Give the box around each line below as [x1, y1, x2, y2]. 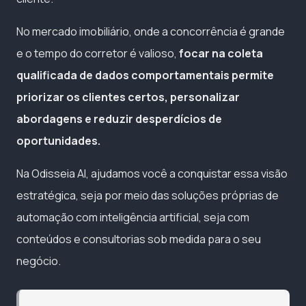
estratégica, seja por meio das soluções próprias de [16, 187, 279, 203]
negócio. [16, 253, 61, 268]
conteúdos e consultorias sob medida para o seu [16, 231, 261, 247]
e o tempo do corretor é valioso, [16, 45, 179, 61]
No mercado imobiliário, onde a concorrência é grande [16, 23, 285, 39]
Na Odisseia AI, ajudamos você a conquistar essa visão [16, 165, 288, 181]
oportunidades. [16, 133, 100, 148]
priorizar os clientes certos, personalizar [16, 89, 240, 105]
